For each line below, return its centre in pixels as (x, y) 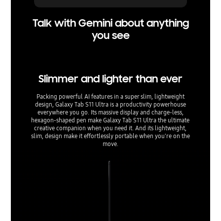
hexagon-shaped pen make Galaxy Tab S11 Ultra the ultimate (110, 120)
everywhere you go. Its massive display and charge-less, (110, 112)
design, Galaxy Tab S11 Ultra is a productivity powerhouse (110, 104)
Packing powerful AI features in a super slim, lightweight (110, 96)
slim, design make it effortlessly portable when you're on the (110, 136)
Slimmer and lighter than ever (110, 79)
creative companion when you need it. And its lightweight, (110, 128)
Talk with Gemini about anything (110, 23)
